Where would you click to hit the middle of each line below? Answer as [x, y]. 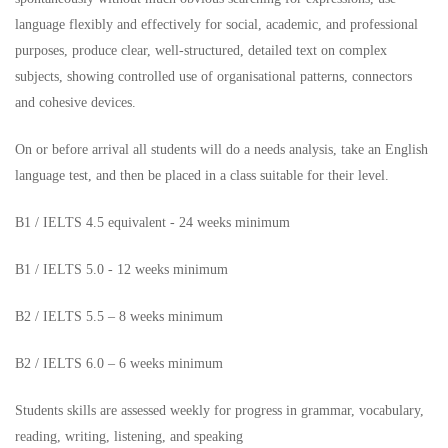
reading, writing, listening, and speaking [129, 437]
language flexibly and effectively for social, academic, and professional [216, 25]
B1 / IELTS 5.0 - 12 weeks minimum [121, 270]
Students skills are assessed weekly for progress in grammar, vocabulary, [219, 411]
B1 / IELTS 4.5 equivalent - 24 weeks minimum [152, 223]
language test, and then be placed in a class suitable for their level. [202, 176]
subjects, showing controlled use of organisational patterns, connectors [213, 77]
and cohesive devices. [75, 103]
